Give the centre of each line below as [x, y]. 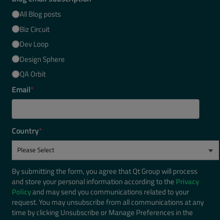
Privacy [187, 181]
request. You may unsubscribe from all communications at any [108, 202]
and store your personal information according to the [94, 181]
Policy [21, 192]
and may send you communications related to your [110, 192]
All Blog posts [40, 14]
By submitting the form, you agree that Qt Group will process [105, 171]
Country [25, 130]
